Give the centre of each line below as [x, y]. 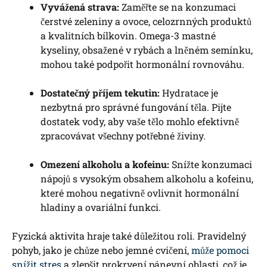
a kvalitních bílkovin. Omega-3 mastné [128, 36]
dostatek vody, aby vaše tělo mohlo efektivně [140, 122]
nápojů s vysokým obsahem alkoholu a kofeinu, [147, 179]
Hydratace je [189, 93]
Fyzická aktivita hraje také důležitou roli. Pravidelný [129, 236]
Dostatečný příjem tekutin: [100, 93]
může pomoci [220, 250]
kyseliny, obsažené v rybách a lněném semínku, [147, 50]
